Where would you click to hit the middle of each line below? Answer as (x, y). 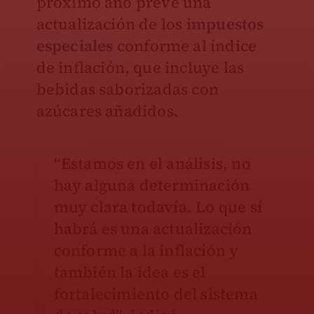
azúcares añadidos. (108, 111)
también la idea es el (130, 272)
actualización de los (111, 24)
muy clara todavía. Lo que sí (158, 207)
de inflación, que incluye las (140, 68)
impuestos (225, 24)
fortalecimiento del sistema (156, 294)
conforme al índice (185, 46)
